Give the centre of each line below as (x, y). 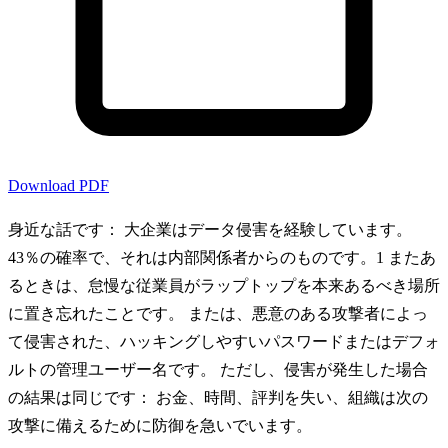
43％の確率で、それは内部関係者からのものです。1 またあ (222, 258)
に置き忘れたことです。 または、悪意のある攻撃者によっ (218, 314)
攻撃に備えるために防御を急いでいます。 (160, 426)
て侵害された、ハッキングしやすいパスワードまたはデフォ (224, 342)
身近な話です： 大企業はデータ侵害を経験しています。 (210, 230)
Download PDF (58, 186)
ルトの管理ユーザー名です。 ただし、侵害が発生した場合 (218, 370)
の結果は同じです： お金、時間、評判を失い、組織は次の (218, 398)
